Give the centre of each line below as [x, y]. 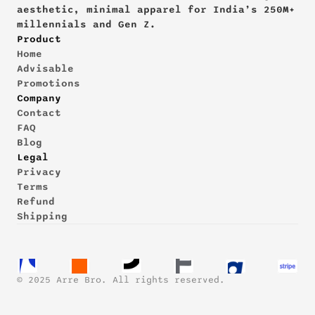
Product [39, 39]
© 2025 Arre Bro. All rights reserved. [121, 280]
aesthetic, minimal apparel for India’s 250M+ [156, 9]
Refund [36, 201]
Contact [39, 113]
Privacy [39, 172]
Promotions [49, 83]
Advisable [45, 69]
